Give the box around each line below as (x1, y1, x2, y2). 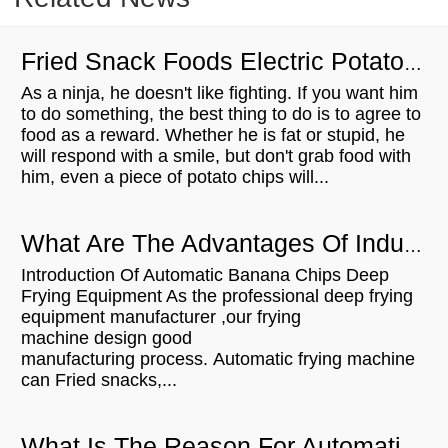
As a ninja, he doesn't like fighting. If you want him (21, 83, 418, 104)
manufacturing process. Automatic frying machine (21, 349, 415, 370)
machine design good (21, 328, 192, 349)
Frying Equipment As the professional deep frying (21, 286, 413, 307)
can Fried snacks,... (21, 370, 177, 391)
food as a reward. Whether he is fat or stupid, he (21, 125, 405, 146)
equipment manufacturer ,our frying (21, 307, 301, 328)
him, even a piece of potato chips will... (21, 167, 329, 188)
